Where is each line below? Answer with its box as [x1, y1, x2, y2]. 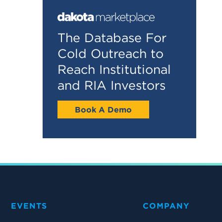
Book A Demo [75, 104, 132, 114]
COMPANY [143, 200, 189, 211]
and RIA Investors [57, 77, 166, 93]
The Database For [57, 30, 166, 45]
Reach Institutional [57, 61, 171, 77]
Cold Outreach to [57, 46, 164, 61]
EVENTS [11, 200, 47, 211]
